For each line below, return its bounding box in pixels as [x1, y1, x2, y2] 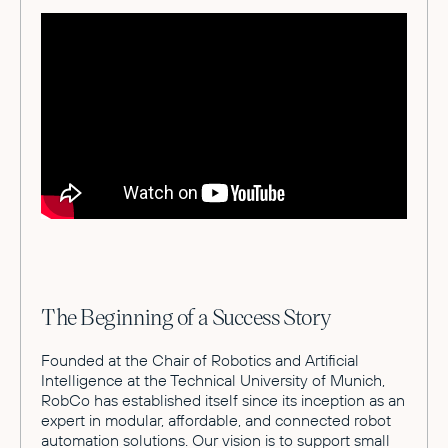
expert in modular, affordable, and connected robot [41, 410, 391, 431]
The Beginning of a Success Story [41, 302, 332, 332]
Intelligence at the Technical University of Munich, [41, 370, 385, 391]
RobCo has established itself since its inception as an [41, 390, 405, 411]
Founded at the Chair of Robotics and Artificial [41, 350, 359, 371]
